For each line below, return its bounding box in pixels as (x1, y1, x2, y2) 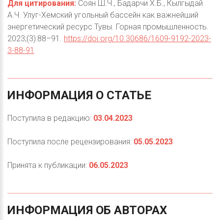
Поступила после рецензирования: (7, 137, 134, 147)
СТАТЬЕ (107, 88, 151, 103)
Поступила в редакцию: (7, 113, 93, 123)
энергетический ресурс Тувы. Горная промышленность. (7, 22, 209, 32)
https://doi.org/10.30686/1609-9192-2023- (64, 34, 211, 44)
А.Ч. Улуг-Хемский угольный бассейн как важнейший (7, 10, 198, 20)
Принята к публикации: (7, 161, 89, 170)
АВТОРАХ (114, 203, 167, 218)
